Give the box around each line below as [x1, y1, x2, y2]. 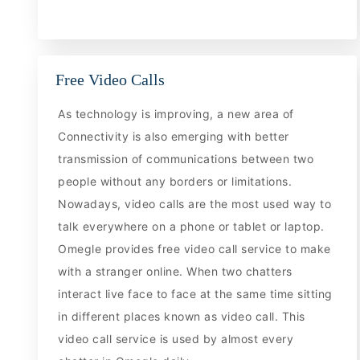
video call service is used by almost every [58, 332, 294, 346]
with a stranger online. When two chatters [58, 264, 292, 279]
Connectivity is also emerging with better [58, 129, 289, 144]
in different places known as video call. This [58, 309, 305, 324]
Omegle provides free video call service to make [58, 242, 331, 256]
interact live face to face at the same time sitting [58, 287, 333, 301]
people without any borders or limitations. [58, 174, 292, 189]
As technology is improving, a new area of [58, 107, 294, 121]
